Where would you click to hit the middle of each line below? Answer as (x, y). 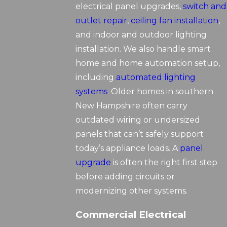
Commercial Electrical (131, 215)
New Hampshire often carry (132, 106)
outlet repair (102, 21)
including (96, 78)
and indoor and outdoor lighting (141, 35)
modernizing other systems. (132, 191)
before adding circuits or (125, 177)
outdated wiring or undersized (138, 120)
